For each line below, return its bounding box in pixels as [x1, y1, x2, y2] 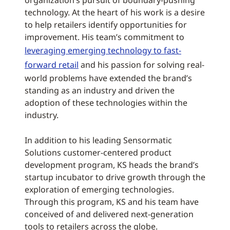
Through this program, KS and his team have [25, 196, 199, 207]
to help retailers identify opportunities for [25, 19, 187, 30]
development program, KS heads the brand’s [25, 159, 199, 170]
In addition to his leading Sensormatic [25, 135, 172, 146]
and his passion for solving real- [79, 59, 204, 70]
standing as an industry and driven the [25, 85, 175, 96]
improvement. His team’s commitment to [25, 31, 184, 43]
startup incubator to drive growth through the [25, 171, 205, 183]
